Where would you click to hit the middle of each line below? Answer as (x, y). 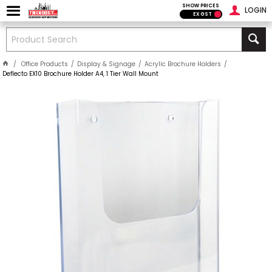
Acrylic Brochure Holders (183, 64)
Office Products (45, 64)
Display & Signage (107, 64)
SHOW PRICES (201, 6)
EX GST (202, 14)
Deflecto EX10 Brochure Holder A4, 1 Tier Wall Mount (81, 74)
